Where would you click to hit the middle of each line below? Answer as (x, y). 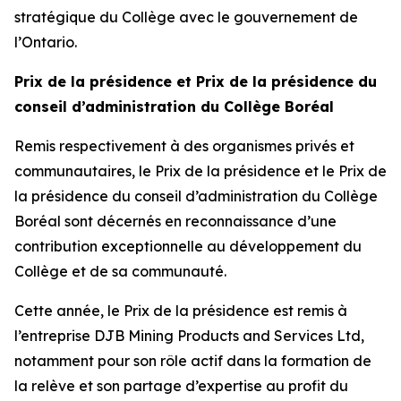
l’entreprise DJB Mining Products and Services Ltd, (189, 336)
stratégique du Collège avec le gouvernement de (186, 17)
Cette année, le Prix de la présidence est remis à (181, 311)
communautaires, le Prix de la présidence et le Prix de (200, 171)
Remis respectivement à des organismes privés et (184, 146)
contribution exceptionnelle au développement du (188, 246)
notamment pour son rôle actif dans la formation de (193, 361)
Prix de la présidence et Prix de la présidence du (196, 81)
